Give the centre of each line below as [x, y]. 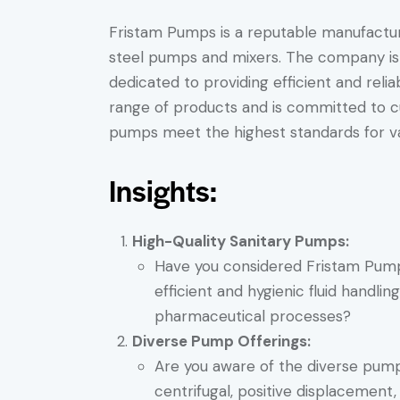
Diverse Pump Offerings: [221, 342]
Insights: [163, 189]
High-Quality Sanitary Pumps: [240, 242]
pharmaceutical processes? [253, 317]
